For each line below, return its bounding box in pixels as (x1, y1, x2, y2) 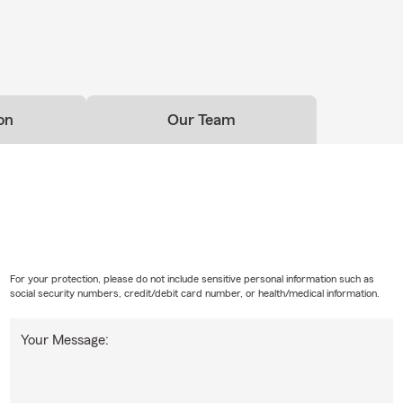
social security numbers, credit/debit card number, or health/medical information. (9, 288, 380, 300)
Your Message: (20, 333, 109, 348)
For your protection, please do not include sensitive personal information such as (9, 273, 374, 285)
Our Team (167, 112, 236, 129)
